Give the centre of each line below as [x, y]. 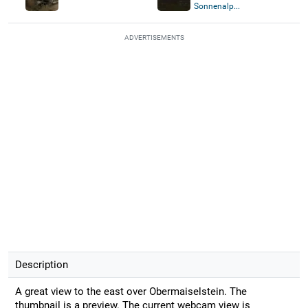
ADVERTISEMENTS [154, 37]
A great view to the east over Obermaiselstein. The [131, 291]
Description [41, 264]
